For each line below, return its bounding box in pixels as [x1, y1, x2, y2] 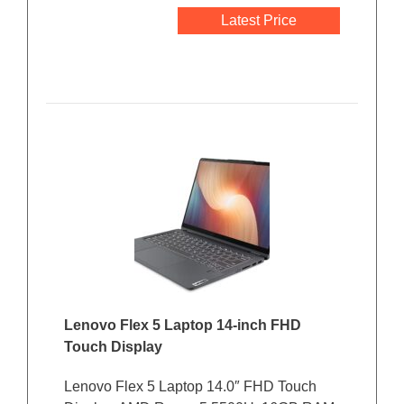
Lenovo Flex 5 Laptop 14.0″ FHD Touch [64, 379, 317, 395]
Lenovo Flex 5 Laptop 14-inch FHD [64, 317, 301, 334]
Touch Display [64, 339, 162, 355]
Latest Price [221, 13, 297, 29]
